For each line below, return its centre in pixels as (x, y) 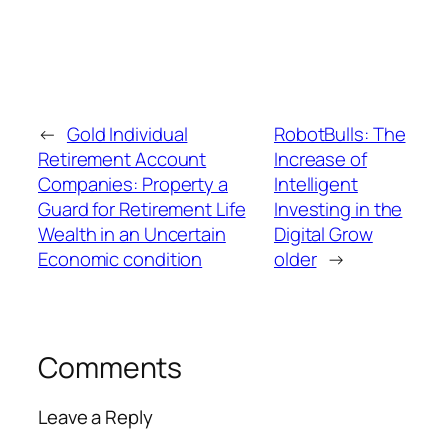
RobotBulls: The (339, 133)
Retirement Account (122, 158)
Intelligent (315, 183)
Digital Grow (323, 233)
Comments (110, 367)
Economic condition (120, 258)
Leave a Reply (95, 417)
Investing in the (338, 208)
